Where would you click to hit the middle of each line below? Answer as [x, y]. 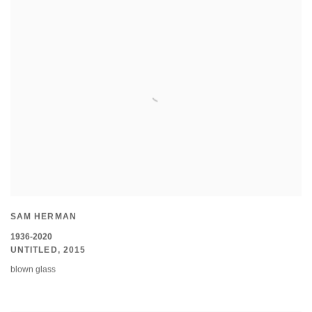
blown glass [33, 269]
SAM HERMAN [44, 217]
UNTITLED [34, 250]
